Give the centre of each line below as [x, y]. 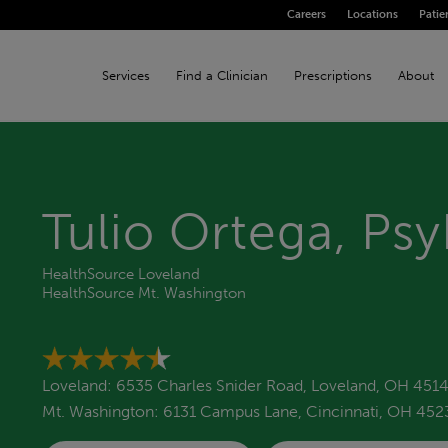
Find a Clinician [221, 75]
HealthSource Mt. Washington [144, 292]
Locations [372, 14]
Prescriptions [332, 75]
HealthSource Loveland [121, 273]
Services [125, 75]
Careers [306, 14]
